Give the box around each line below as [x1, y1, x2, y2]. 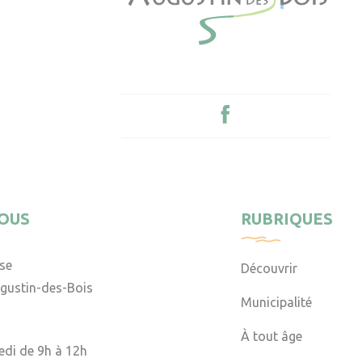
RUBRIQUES [241, 208, 334, 228]
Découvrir [241, 260, 298, 276]
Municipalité [241, 294, 313, 309]
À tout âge [241, 328, 303, 343]
